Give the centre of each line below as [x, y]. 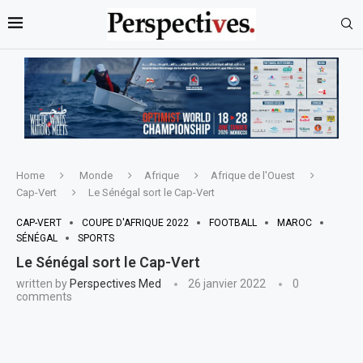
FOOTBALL [233, 222]
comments [44, 296]
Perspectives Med [115, 283]
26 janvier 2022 [227, 283]
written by [43, 283]
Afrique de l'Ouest [253, 175]
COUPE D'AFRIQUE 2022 [135, 222]
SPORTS [96, 238]
